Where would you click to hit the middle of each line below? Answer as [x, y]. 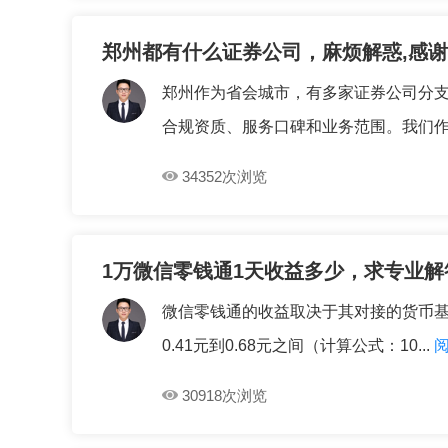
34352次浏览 [224, 176]
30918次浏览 [224, 395]
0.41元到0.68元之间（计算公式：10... [296, 345]
